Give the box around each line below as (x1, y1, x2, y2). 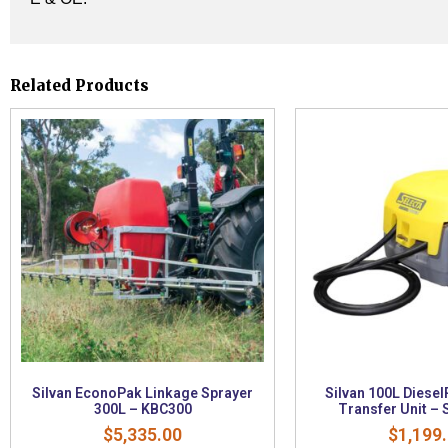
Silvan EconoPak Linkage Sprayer (32, 384, 253, 401)
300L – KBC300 (93, 400, 192, 417)
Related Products (10, 76, 149, 96)
